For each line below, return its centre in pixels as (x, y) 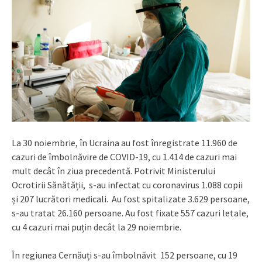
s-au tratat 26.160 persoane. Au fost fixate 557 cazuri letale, (130, 213)
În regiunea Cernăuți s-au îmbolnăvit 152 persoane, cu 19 (125, 255)
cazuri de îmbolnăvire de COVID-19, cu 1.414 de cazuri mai (124, 156)
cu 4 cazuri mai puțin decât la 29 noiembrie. (96, 227)
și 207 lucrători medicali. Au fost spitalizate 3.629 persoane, (131, 199)
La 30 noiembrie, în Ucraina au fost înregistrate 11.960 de (125, 142)
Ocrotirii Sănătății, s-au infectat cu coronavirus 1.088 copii (127, 185)
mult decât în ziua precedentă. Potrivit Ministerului (113, 170)
